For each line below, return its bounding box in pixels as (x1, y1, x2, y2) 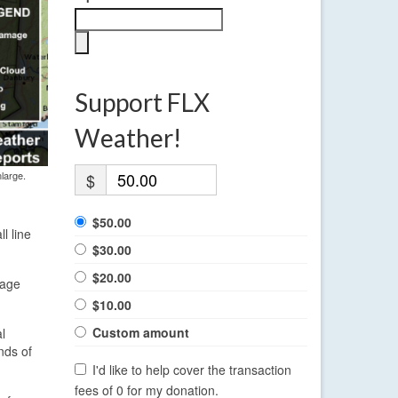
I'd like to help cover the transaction (92, 361, 291, 379)
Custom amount (92, 323, 189, 342)
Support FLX (74, 87, 210, 118)
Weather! (74, 123, 181, 154)
